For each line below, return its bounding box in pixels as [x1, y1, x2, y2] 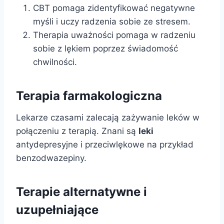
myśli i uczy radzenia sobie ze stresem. [33, 16, 190, 27]
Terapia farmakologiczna [16, 88, 162, 103]
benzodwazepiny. [16, 153, 86, 163]
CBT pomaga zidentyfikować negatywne [33, 3, 195, 13]
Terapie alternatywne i [16, 184, 147, 199]
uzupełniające [16, 202, 98, 217]
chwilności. [33, 57, 77, 67]
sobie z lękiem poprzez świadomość [33, 43, 178, 54]
